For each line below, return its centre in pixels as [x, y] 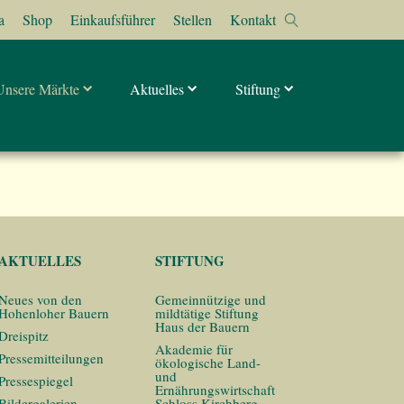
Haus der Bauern [202, 326]
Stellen [193, 19]
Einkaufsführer [113, 19]
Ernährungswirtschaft [215, 390]
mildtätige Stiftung [207, 313]
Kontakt [253, 19]
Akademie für [194, 349]
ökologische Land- [208, 363]
